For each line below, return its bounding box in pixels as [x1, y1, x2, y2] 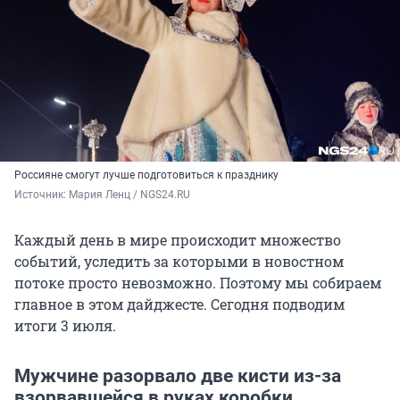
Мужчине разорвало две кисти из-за [14, 365, 341, 387]
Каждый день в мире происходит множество [14, 230, 341, 250]
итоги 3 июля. [14, 316, 116, 336]
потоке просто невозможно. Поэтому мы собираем [14, 273, 381, 293]
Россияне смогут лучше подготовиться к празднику [14, 169, 279, 182]
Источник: [14, 188, 69, 202]
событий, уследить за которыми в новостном [14, 252, 344, 271]
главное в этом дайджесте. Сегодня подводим [14, 295, 345, 314]
